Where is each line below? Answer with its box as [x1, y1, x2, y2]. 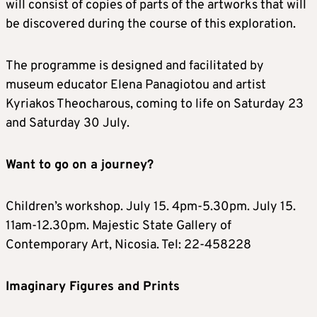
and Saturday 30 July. [6, 115, 129, 132]
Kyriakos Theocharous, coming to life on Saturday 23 [6, 96, 304, 113]
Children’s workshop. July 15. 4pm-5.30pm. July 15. [6, 198, 296, 215]
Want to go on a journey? [6, 156, 154, 173]
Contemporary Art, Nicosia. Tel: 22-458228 [6, 236, 251, 253]
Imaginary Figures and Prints [6, 278, 180, 295]
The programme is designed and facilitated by [6, 57, 264, 74]
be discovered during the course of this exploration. [6, 16, 296, 33]
